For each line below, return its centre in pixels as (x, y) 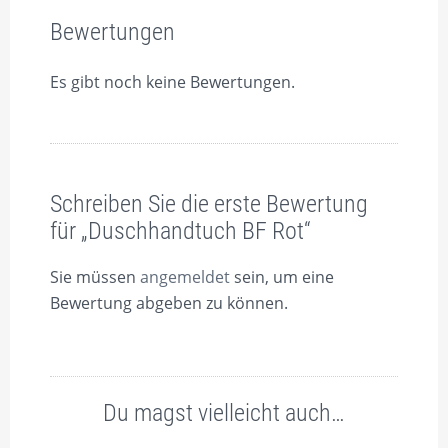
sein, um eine (282, 277)
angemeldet (185, 277)
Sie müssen (95, 277)
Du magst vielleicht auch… (224, 413)
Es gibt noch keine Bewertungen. (172, 82)
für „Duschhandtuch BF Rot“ (180, 231)
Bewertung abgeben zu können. (169, 303)
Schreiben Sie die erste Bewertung (209, 204)
